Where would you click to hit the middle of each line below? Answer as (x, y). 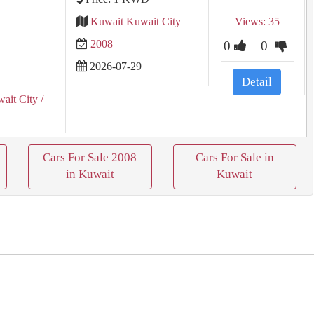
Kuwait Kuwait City (135, 21)
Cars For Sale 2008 (90, 157)
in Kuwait (90, 174)
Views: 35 (257, 21)
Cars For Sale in (234, 157)
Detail (257, 82)
